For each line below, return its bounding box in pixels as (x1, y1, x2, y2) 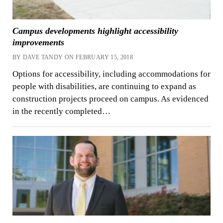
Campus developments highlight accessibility (12, 25, 178, 36)
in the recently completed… (12, 107, 111, 116)
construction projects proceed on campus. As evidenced (12, 94, 209, 104)
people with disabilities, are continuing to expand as (12, 82, 196, 92)
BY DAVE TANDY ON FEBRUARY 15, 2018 (12, 53, 133, 61)
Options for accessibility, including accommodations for (12, 69, 211, 79)
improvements (12, 37, 64, 47)
